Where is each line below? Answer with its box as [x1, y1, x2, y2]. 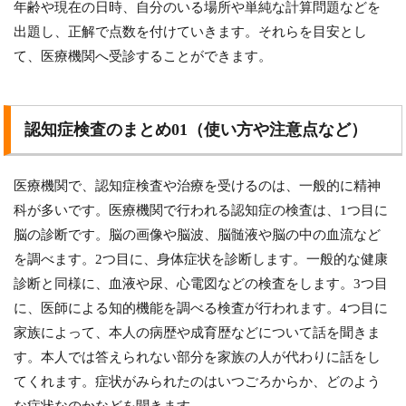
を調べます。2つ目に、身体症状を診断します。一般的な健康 [14, 252, 389, 267]
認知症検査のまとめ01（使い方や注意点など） [24, 121, 368, 140]
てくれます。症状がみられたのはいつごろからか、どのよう [14, 374, 382, 390]
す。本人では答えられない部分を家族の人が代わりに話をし [14, 350, 382, 365]
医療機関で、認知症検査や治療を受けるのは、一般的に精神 [14, 179, 382, 194]
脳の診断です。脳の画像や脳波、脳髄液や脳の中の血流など [14, 227, 382, 243]
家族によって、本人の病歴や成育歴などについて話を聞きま [14, 325, 382, 341]
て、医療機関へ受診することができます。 [14, 49, 273, 64]
